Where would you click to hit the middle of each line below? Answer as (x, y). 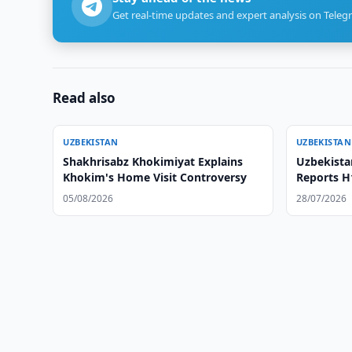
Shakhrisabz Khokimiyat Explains (153, 161)
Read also (84, 98)
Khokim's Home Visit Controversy (155, 177)
